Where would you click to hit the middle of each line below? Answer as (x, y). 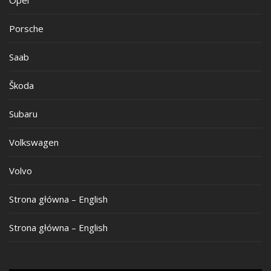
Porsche (26, 28)
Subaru (23, 113)
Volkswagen (34, 142)
